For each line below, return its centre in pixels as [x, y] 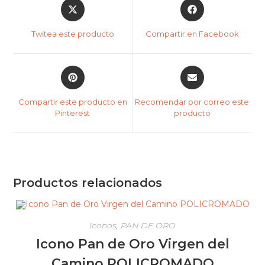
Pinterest [73, 113]
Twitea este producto [72, 33]
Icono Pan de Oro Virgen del [132, 244]
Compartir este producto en [72, 101]
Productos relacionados [88, 182]
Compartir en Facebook [192, 33]
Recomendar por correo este [192, 101]
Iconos [103, 226]
